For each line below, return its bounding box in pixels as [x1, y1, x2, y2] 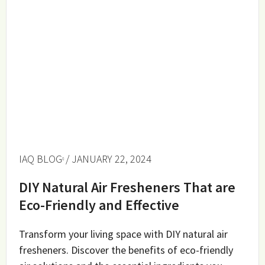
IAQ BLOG [19, 152, 63, 166]
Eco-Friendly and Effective [19, 196, 180, 215]
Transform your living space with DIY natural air [19, 227, 228, 241]
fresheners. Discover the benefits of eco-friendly [19, 243, 234, 257]
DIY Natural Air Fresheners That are [19, 178, 236, 197]
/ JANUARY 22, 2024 [66, 152, 152, 166]
